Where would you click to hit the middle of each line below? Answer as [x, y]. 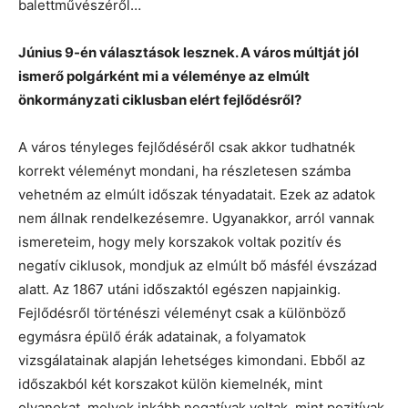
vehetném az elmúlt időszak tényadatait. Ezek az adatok [197, 194]
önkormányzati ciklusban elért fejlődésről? [160, 99]
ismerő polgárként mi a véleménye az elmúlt [164, 76]
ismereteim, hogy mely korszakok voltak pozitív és [180, 241]
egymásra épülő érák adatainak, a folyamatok [162, 336]
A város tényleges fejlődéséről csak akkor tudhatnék [187, 147]
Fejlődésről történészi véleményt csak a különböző [182, 312]
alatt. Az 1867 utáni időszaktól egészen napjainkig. [179, 289]
